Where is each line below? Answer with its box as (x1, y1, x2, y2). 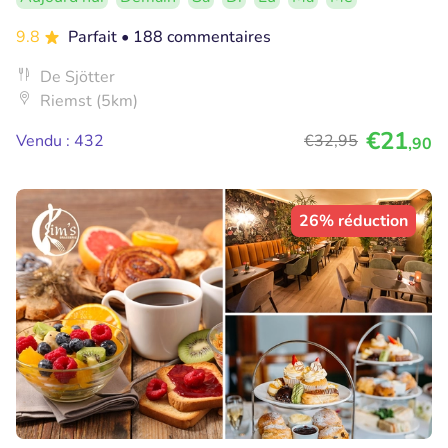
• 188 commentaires (121, 26, 271, 49)
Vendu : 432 (16, 130, 104, 153)
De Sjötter (40, 66, 115, 89)
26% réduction (299, 210, 408, 233)
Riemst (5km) (40, 90, 138, 113)
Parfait (68, 26, 121, 49)
